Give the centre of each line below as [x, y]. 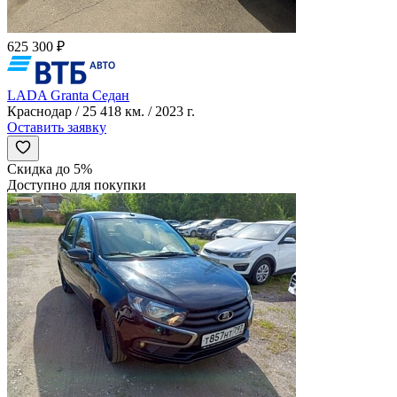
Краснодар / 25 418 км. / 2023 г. [101, 112]
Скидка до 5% [50, 169]
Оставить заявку [57, 128]
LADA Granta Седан [68, 96]
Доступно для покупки [77, 185]
